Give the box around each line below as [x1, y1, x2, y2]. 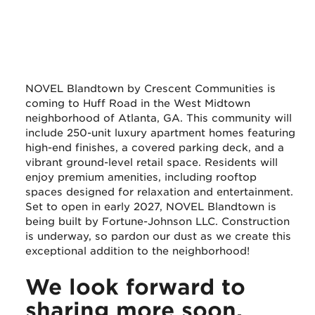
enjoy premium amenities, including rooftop [25, 170, 257, 183]
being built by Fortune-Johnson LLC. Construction [25, 214, 290, 227]
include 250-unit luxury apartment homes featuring [25, 126, 295, 139]
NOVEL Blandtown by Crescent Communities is [25, 82, 276, 94]
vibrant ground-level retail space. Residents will [25, 155, 278, 168]
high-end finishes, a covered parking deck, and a [25, 141, 284, 153]
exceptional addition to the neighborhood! [25, 244, 250, 257]
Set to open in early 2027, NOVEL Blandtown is [25, 200, 276, 212]
